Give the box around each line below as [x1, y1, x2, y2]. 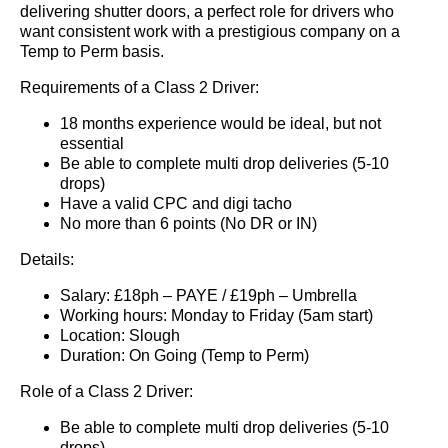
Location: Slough [60, 327, 180, 344]
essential [60, 135, 124, 152]
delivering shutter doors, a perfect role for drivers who [20, 3, 394, 20]
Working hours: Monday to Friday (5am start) [60, 307, 373, 324]
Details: [20, 251, 74, 268]
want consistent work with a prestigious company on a [20, 23, 400, 40]
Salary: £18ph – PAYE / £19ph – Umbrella [60, 287, 357, 304]
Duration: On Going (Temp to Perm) [60, 347, 309, 364]
